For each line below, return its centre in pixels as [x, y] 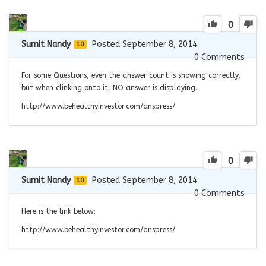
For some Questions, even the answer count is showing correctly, [131, 75]
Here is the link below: [58, 211]
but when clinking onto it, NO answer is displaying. [109, 88]
